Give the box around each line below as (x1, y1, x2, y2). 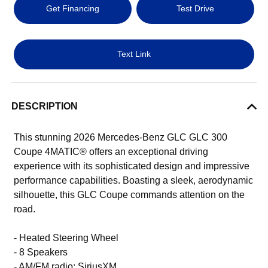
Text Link (117, 49, 151, 59)
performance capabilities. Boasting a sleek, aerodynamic (14, 175, 254, 185)
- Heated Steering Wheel (14, 232, 119, 243)
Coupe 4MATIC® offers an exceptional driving (14, 146, 209, 157)
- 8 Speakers (14, 246, 68, 257)
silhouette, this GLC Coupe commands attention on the (14, 189, 245, 200)
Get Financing (46, 4, 100, 14)
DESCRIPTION (11, 100, 78, 111)
